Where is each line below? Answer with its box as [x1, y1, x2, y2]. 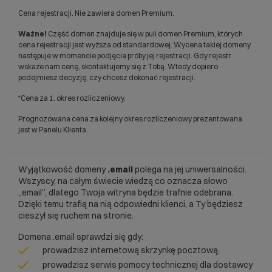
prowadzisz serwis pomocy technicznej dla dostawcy [42, 259, 253, 270]
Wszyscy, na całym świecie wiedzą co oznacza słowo [18, 175, 228, 186]
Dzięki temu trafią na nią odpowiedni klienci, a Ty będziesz [18, 199, 243, 209]
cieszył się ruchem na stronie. [18, 210, 134, 221]
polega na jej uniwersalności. [133, 164, 246, 175]
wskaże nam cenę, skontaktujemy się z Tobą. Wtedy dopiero [18, 62, 218, 71]
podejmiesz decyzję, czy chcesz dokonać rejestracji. [18, 73, 195, 82]
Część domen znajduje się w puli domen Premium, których [47, 29, 243, 38]
